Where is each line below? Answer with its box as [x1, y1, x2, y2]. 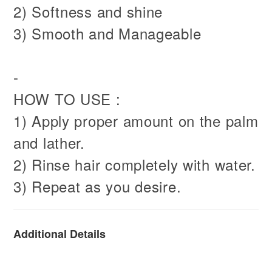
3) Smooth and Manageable [13, 22, 202, 44]
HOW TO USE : [13, 88, 121, 109]
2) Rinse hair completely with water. [13, 154, 256, 175]
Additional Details [13, 226, 106, 242]
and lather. [13, 132, 85, 153]
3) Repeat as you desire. [13, 175, 182, 197]
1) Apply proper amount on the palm [13, 110, 259, 131]
